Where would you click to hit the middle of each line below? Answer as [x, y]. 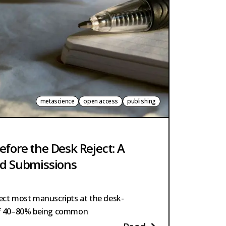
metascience [57, 101]
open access [101, 101]
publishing [142, 101]
